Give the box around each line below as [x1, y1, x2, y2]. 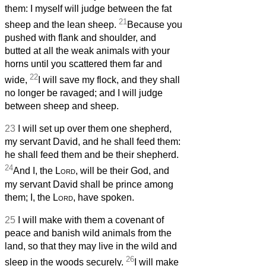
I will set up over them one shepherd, [18, 123, 172, 134]
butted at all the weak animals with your [5, 46, 170, 56]
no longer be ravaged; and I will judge [5, 88, 163, 99]
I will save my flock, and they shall [38, 75, 180, 85]
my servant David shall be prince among [5, 179, 173, 189]
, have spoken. [73, 192, 134, 202]
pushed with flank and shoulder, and [5, 33, 156, 43]
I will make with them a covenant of [18, 214, 164, 225]
